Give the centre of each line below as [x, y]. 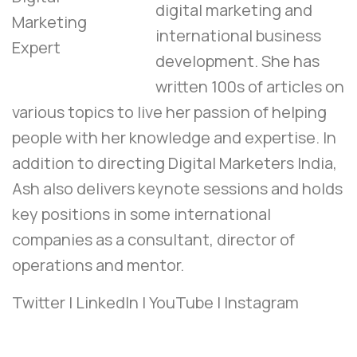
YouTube [181, 303]
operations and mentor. [98, 265]
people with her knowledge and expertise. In [174, 138]
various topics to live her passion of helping [169, 112]
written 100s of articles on [250, 87]
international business [238, 36]
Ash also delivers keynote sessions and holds [177, 189]
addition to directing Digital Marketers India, [175, 163]
